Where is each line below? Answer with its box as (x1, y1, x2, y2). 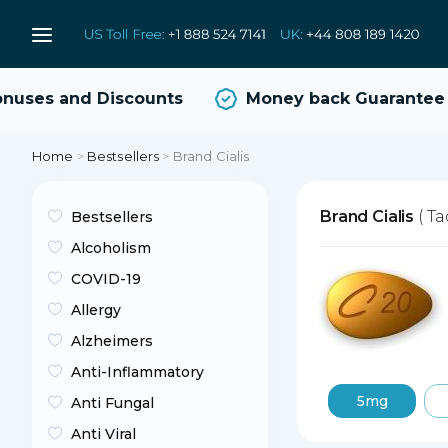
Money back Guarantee (226, 88, 426, 108)
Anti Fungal (71, 394, 154, 412)
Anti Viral (71, 425, 136, 443)
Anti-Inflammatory (71, 363, 204, 381)
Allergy (71, 301, 121, 319)
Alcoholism (71, 239, 151, 257)
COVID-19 (71, 270, 141, 288)
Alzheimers (71, 332, 153, 350)
